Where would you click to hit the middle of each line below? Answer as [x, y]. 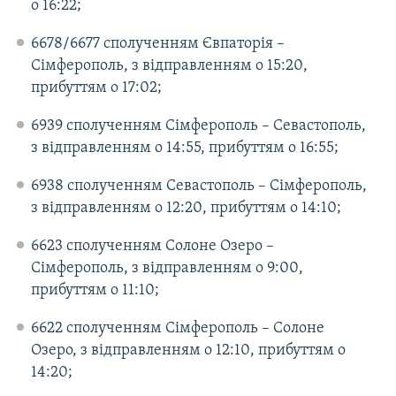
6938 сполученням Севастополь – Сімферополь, [198, 187]
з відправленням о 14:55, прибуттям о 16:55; [184, 148]
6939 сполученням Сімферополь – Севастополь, [198, 126]
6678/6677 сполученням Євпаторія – [157, 44]
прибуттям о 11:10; [95, 291]
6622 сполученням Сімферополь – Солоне [177, 329]
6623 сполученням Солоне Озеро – [152, 247]
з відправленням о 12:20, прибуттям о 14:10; [186, 209]
